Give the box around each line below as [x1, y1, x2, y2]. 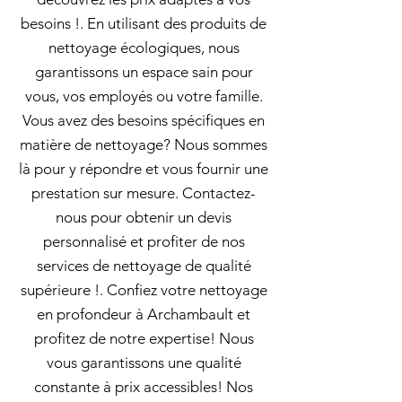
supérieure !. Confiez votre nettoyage [20, 281, 267, 299]
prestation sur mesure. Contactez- [31, 184, 256, 202]
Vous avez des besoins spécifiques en [22, 111, 265, 129]
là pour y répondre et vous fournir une [19, 160, 268, 178]
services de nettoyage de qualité [36, 257, 251, 275]
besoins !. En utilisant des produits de [21, 14, 267, 32]
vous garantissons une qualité [46, 354, 241, 371]
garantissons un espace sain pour [34, 63, 253, 81]
